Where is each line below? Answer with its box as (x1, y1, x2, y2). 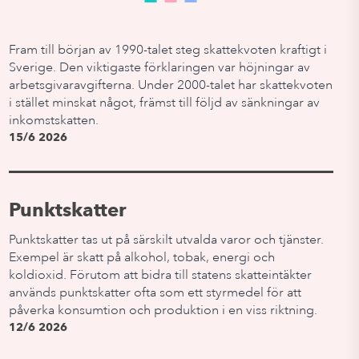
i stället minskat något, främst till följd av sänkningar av (8, 95, 320, 111)
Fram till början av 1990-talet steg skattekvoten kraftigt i (8, 42, 327, 58)
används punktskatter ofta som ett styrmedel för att (8, 284, 301, 301)
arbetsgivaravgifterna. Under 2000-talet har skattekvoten (8, 77, 333, 93)
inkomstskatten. (8, 112, 99, 128)
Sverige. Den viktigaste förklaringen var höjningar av (8, 59, 310, 75)
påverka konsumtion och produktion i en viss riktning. (8, 302, 317, 318)
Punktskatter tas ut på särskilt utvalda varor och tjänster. (8, 232, 324, 248)
